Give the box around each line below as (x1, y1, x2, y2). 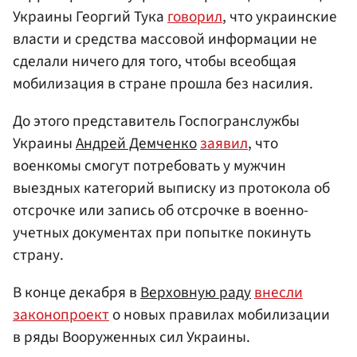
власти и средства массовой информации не (13, 27, 317, 50)
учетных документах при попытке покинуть (13, 221, 311, 244)
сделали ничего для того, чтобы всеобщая (13, 49, 296, 73)
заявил (200, 131, 248, 155)
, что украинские (222, 5, 337, 28)
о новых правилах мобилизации (109, 303, 330, 326)
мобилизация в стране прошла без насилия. (13, 72, 313, 95)
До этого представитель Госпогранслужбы (13, 109, 300, 132)
